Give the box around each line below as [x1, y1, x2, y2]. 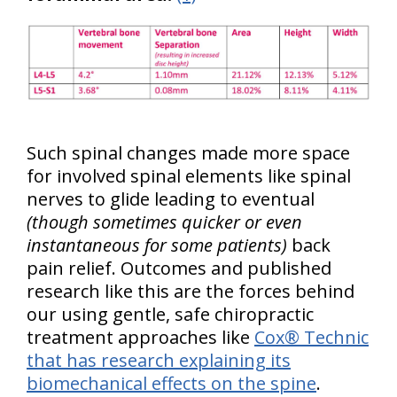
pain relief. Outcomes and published [27, 255, 331, 280]
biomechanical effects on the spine [27, 370, 316, 395]
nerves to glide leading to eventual [27, 186, 315, 211]
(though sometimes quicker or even [27, 209, 302, 234]
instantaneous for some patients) [27, 232, 287, 257]
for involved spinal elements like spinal [27, 163, 351, 188]
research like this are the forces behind [27, 278, 354, 303]
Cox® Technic [254, 324, 369, 349]
